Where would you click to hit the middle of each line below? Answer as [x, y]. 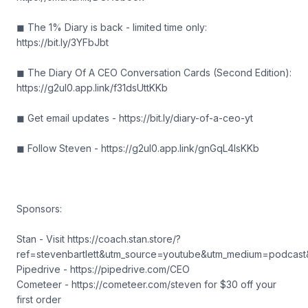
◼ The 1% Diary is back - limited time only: [112, 27]
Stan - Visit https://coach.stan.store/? [99, 239]
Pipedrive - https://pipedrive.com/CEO [103, 269]
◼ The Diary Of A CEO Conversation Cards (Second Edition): [154, 73]
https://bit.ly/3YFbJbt [64, 42]
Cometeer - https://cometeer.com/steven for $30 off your [146, 284]
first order [39, 299]
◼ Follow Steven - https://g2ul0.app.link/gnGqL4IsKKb [139, 148]
